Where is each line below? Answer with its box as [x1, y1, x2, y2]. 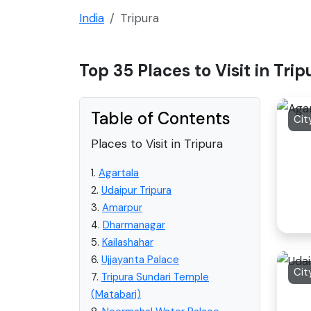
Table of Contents [91, 107, 230, 129]
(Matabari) [91, 287, 141, 301]
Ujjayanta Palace [101, 252, 179, 267]
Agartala [99, 165, 139, 180]
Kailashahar [102, 235, 153, 249]
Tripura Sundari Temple [101, 269, 209, 284]
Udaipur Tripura [101, 183, 171, 197]
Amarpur [102, 200, 142, 215]
